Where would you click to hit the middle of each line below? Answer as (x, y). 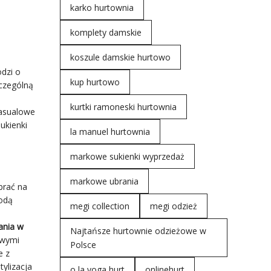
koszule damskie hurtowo (120, 57)
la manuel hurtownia (110, 132)
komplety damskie (106, 32)
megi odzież (173, 206)
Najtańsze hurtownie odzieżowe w (138, 231)
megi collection (100, 206)
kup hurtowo (95, 82)
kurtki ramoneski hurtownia (123, 107)
